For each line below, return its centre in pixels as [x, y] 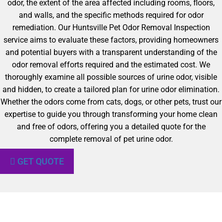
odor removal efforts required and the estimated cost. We [111, 65]
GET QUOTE [41, 161]
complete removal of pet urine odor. [111, 139]
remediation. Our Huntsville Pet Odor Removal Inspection [111, 28]
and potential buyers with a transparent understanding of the [111, 52]
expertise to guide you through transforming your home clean [111, 114]
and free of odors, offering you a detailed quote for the [111, 127]
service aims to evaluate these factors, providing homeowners [111, 40]
